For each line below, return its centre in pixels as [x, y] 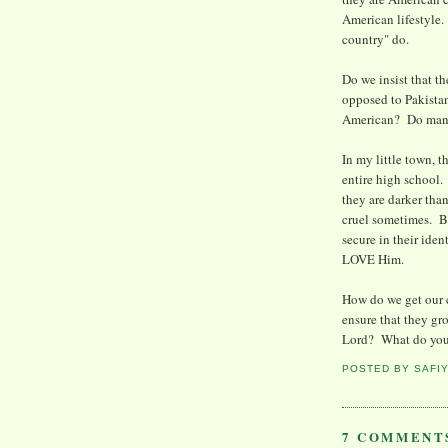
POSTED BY [378, 369]
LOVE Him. [373, 259]
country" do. [375, 39]
